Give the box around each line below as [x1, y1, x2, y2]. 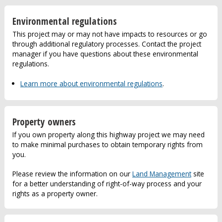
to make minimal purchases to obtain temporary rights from [12, 139, 203, 149]
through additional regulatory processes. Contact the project [12, 39, 201, 49]
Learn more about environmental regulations [20, 79, 163, 89]
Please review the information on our [12, 169, 132, 179]
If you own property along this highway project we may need [12, 129, 205, 139]
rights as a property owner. [12, 189, 98, 199]
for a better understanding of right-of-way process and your [12, 179, 202, 189]
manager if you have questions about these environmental [12, 49, 198, 58]
